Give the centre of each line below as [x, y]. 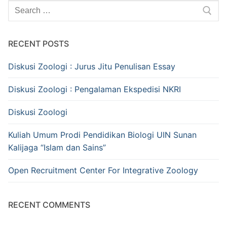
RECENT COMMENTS [49, 204]
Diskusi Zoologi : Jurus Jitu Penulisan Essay [92, 66]
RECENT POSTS [39, 43]
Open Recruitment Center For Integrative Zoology [103, 171]
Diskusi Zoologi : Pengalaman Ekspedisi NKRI [94, 89]
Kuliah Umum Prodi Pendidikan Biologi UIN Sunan [102, 135]
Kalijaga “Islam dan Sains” [57, 148]
